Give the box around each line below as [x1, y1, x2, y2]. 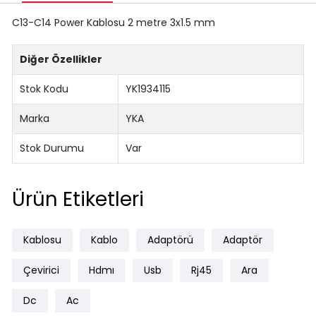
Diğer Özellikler [20, 51, 103, 66]
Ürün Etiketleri [11, 186, 144, 214]
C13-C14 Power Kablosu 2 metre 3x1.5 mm [11, 15, 215, 30]
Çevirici [23, 263, 59, 278]
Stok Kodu [20, 81, 69, 96]
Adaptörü [147, 233, 193, 248]
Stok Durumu [20, 140, 85, 155]
